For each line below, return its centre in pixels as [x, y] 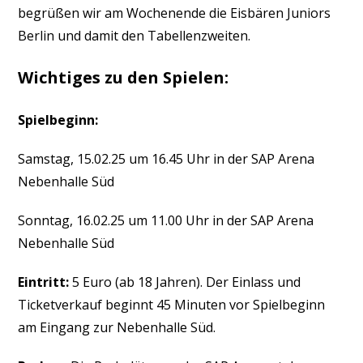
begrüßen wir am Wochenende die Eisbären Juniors [175, 13]
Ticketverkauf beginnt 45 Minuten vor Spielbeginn [172, 305]
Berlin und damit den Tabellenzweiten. [135, 36]
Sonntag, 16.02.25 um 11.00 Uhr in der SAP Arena [166, 220]
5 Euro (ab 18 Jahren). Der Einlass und [185, 282]
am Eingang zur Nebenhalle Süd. [117, 327]
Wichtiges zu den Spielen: [124, 77]
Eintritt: [44, 282]
